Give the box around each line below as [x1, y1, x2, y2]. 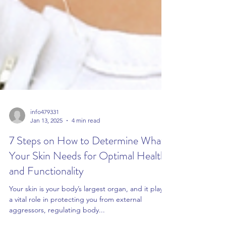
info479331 [30, 128, 59, 136]
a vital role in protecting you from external [9, 215, 142, 224]
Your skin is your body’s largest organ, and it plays [9, 204, 166, 213]
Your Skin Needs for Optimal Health [9, 168, 166, 184]
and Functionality [9, 183, 84, 199]
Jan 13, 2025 [30, 137, 63, 144]
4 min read [72, 137, 100, 144]
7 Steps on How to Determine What [9, 153, 164, 168]
